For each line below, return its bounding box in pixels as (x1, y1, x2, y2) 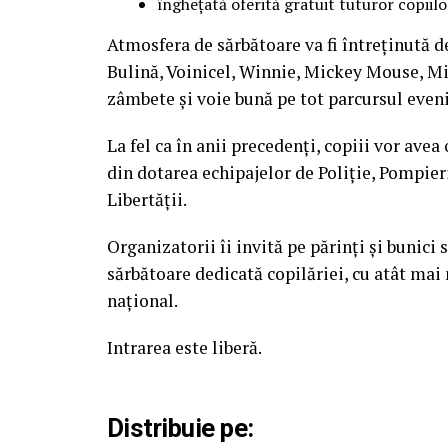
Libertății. (107, 188, 187, 212)
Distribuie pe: (107, 413, 254, 444)
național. (107, 289, 178, 313)
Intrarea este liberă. (107, 336, 262, 360)
